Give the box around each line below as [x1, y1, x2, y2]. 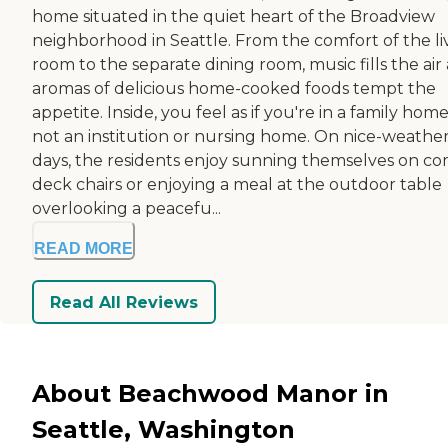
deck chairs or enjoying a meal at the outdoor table [32, 175, 442, 195]
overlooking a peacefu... [32, 199, 221, 219]
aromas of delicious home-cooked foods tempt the [32, 79, 436, 99]
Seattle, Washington [32, 414, 295, 444]
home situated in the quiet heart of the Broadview [32, 7, 435, 27]
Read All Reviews [50, 292, 198, 312]
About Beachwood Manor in [32, 378, 389, 408]
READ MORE [34, 240, 133, 258]
